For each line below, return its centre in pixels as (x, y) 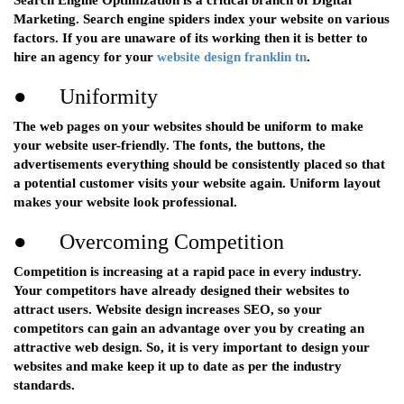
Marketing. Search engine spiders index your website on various (202, 19)
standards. (44, 386)
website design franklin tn (232, 57)
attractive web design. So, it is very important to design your (192, 348)
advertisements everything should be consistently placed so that (199, 165)
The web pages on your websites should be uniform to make (188, 127)
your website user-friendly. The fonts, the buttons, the (170, 146)
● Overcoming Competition (149, 242)
